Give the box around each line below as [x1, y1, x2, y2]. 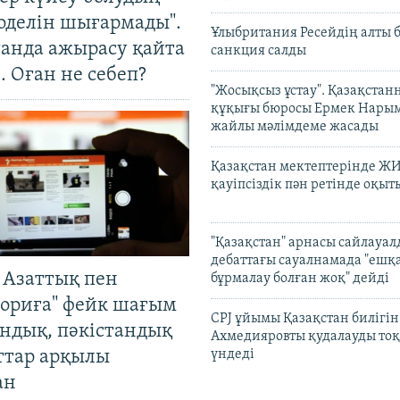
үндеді [211, 347, 254, 362]
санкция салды [211, 44, 306, 59]
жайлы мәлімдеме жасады [211, 120, 379, 135]
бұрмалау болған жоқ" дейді [211, 271, 389, 287]
